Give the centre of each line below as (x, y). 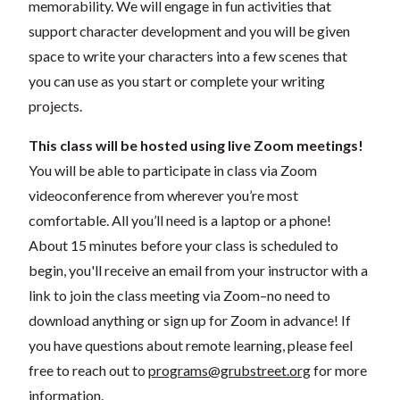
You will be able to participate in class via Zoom (173, 170)
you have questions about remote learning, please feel (191, 345)
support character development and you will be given (189, 30)
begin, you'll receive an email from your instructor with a (198, 270)
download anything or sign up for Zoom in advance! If (190, 320)
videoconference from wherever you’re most (163, 195)
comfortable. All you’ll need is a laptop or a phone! (180, 220)
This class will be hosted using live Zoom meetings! (196, 145)
